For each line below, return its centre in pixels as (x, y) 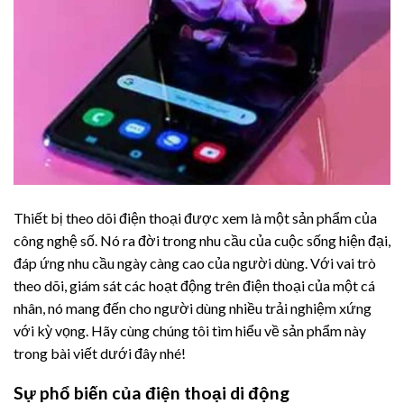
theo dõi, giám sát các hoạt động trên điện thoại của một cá (194, 285)
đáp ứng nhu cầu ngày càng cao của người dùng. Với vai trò (195, 262)
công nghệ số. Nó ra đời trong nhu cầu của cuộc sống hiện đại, (202, 240)
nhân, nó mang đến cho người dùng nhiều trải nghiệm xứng (193, 308)
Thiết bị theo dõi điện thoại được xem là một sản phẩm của (195, 217)
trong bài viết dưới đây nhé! (100, 353)
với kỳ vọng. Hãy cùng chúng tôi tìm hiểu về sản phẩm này (190, 330)
